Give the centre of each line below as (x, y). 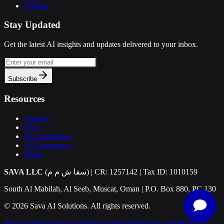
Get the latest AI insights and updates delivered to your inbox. (101, 44)
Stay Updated (32, 25)
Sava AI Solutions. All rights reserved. (89, 205)
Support (36, 118)
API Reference (47, 145)
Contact (36, 5)
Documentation (48, 136)
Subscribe (22, 79)
